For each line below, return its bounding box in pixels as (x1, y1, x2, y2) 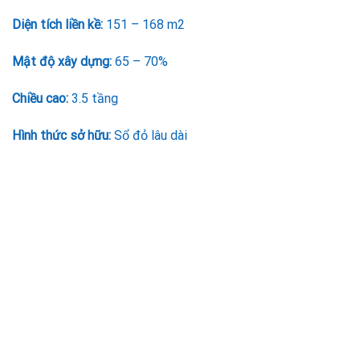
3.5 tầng (68, 90, 118, 106)
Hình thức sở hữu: (12, 127, 111, 143)
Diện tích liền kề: (12, 17, 103, 33)
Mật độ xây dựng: (12, 54, 112, 69)
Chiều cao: (12, 90, 68, 106)
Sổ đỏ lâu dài (111, 127, 187, 143)
